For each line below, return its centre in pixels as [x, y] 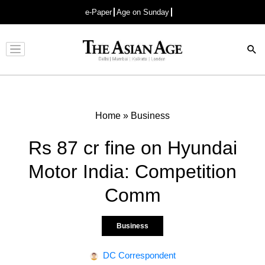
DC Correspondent [139, 255]
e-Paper [98, 12]
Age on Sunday [143, 12]
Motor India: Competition [132, 171]
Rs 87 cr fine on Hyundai [132, 148]
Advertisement [130, 59]
